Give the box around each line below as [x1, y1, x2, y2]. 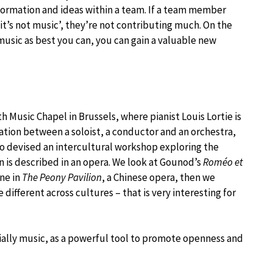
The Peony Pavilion [22, 171, 102, 184]
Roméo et [203, 155, 243, 169]
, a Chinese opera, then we [102, 171, 215, 184]
